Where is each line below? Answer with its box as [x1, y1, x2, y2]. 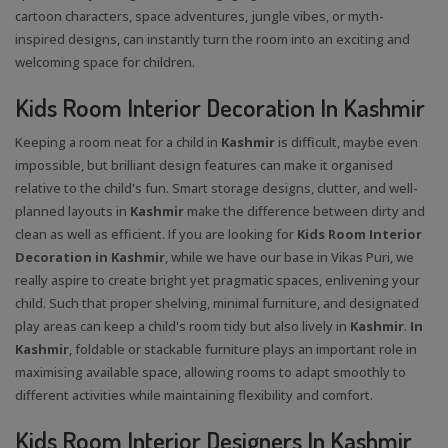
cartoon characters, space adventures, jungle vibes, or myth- [15, 6, 384, 25]
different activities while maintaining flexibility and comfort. [15, 385, 373, 404]
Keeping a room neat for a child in [15, 132, 221, 151]
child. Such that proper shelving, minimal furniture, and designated [15, 293, 419, 312]
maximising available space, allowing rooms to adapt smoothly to [15, 362, 406, 381]
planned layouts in [15, 201, 130, 220]
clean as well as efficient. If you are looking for [15, 224, 297, 243]
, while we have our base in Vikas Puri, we [165, 247, 414, 266]
